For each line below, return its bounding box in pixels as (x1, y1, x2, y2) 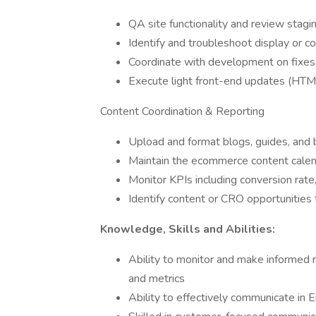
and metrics (128, 271, 185, 286)
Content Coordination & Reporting (100, 104, 265, 119)
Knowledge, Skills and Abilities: (100, 221, 275, 237)
